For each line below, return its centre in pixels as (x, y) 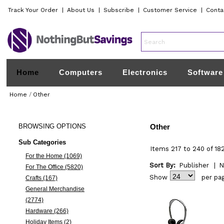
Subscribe (119, 10)
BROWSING (36, 126)
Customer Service (170, 10)
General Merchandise (55, 189)
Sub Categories (42, 142)
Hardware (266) (47, 211)
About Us (81, 10)
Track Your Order (33, 10)
